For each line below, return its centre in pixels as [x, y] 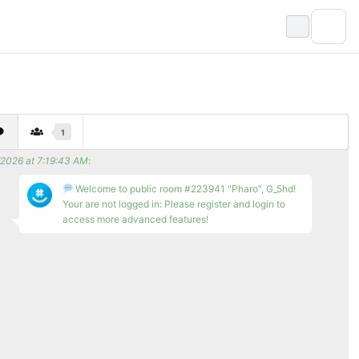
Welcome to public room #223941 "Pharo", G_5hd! [185, 189]
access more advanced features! [135, 220]
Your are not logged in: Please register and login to [173, 204]
